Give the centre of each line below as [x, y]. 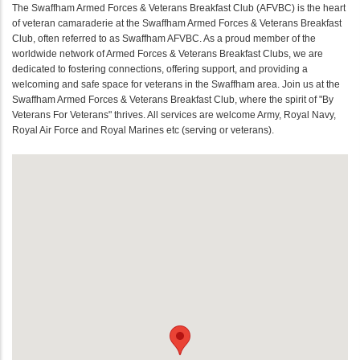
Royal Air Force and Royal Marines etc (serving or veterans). [143, 130]
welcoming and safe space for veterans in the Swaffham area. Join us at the [176, 84]
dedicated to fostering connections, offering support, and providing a [160, 69]
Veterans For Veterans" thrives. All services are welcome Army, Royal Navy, [174, 115]
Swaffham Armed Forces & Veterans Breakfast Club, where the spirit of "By [173, 99]
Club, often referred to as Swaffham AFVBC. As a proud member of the [164, 38]
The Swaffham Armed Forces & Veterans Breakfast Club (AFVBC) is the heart [179, 8]
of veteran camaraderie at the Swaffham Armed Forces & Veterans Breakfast [177, 23]
